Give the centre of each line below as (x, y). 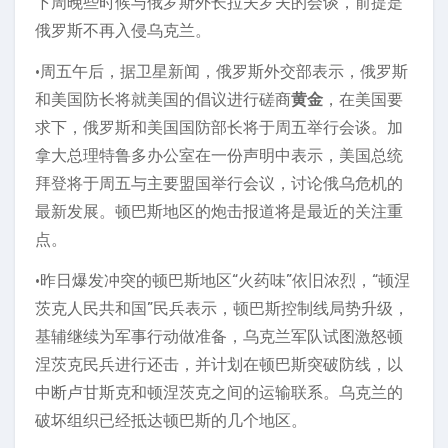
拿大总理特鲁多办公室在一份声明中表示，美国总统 (219, 156)
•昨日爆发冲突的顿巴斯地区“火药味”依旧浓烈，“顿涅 (222, 281)
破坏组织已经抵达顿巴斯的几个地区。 (171, 421)
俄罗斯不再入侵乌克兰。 (123, 31)
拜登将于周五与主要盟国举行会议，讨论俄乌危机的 (219, 184)
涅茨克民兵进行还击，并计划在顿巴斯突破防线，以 (219, 365)
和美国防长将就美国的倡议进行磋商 (163, 100)
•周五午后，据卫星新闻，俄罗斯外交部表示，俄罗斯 (221, 72)
